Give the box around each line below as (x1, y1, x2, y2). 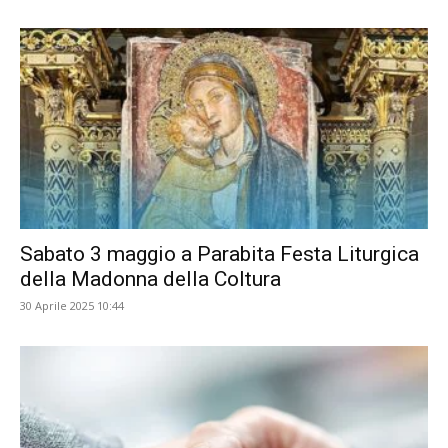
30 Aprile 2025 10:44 (20, 298, 124, 314)
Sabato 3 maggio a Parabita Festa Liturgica (20, 242, 419, 267)
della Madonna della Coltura (20, 267, 281, 292)
